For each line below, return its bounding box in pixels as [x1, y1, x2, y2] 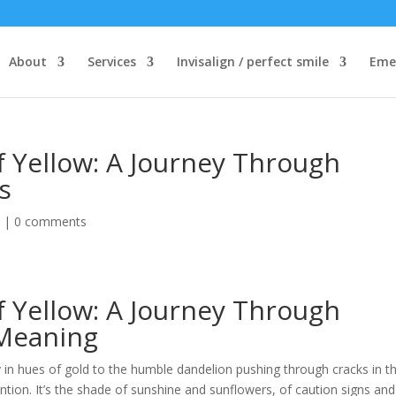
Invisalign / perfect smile [176, 53, 329, 70]
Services [87, 53, 136, 70]
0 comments [14, 213, 88, 230]
